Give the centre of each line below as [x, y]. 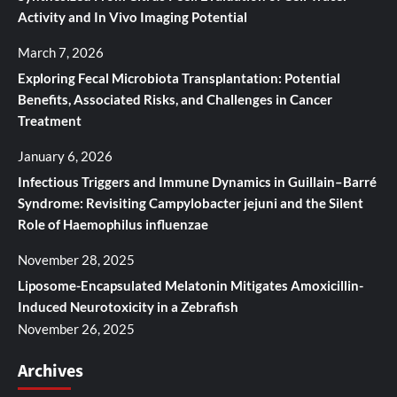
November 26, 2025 [76, 328]
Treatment [50, 120]
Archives [51, 371]
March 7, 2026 [61, 52]
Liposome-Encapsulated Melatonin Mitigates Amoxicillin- [191, 285]
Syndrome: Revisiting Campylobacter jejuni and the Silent [191, 202]
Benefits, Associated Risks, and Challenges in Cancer [175, 99]
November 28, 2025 [76, 259]
